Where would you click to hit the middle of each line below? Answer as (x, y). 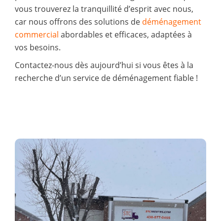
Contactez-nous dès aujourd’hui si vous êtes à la (104, 65)
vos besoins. (38, 47)
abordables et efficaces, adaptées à (125, 34)
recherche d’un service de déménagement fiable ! (106, 78)
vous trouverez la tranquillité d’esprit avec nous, (104, 9)
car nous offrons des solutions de (78, 21)
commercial (37, 34)
